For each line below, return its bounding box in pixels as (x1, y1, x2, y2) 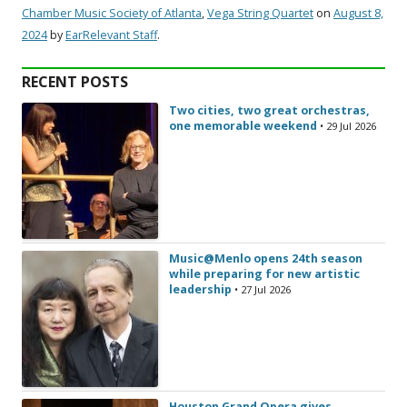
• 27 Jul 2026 (234, 282, 291, 296)
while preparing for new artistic (169, 265, 360, 282)
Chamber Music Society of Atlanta (22, 5, 202, 21)
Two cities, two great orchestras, (169, 102, 370, 118)
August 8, (333, 5, 383, 21)
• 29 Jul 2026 (320, 118, 376, 133)
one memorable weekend (169, 117, 317, 134)
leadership (169, 281, 232, 297)
